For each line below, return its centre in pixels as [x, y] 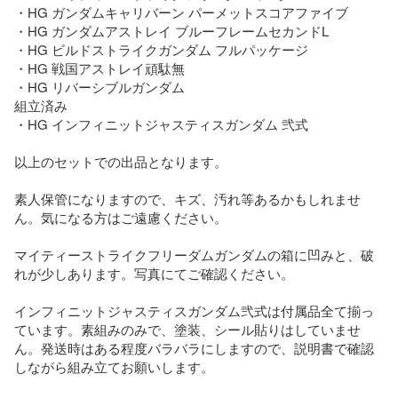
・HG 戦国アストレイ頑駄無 [99, 68]
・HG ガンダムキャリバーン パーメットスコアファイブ [181, 12]
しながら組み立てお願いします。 [114, 366]
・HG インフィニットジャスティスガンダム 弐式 [161, 123]
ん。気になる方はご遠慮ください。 [121, 217]
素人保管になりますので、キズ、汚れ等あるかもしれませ [187, 198]
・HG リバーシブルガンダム [99, 86]
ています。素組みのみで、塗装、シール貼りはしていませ [187, 329]
